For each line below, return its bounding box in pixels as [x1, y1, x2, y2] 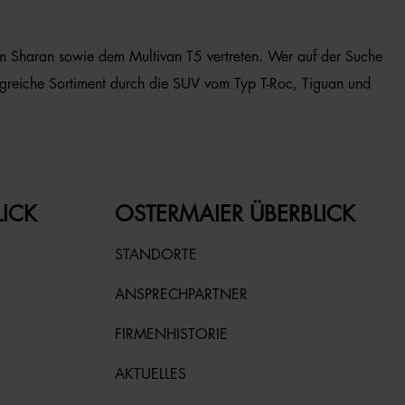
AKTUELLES [115, 367, 186, 381]
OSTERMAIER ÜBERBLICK [115, 203, 355, 225]
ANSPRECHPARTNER [115, 287, 248, 302]
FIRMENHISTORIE [115, 327, 228, 342]
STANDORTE [115, 248, 197, 262]
